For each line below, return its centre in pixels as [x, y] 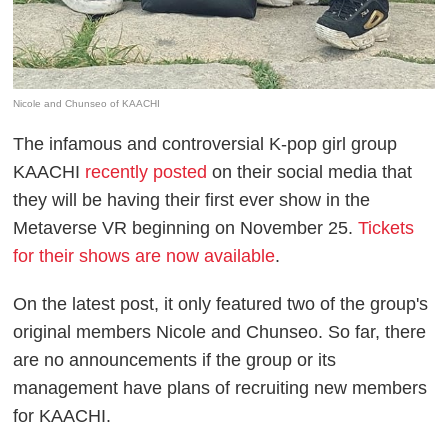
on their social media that [310, 171]
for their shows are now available [144, 255]
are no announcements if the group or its [175, 359]
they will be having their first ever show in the [192, 199]
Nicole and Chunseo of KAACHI [87, 103]
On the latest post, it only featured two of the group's [221, 303]
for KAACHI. [62, 415]
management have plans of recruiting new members [220, 387]
